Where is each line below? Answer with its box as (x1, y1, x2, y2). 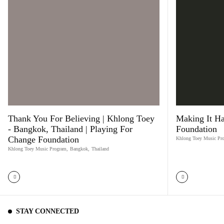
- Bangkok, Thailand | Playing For (8, 124, 132, 134)
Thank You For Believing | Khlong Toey (8, 113, 154, 123)
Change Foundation (8, 134, 79, 144)
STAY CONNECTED (16, 207, 79, 215)
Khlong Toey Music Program (8, 146, 66, 151)
